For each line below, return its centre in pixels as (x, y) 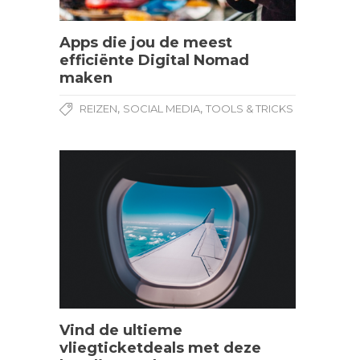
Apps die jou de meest (146, 43)
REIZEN (98, 109)
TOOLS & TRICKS (250, 109)
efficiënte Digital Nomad (154, 61)
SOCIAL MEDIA (162, 109)
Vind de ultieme (121, 330)
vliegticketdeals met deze (160, 348)
